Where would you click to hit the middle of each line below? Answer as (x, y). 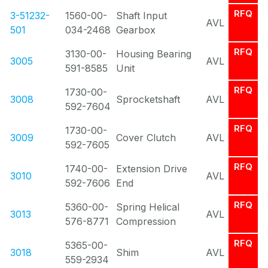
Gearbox (136, 30)
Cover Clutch (146, 138)
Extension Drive (152, 169)
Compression (146, 221)
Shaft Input (141, 16)
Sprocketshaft (148, 99)
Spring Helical (148, 207)
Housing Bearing (154, 54)
